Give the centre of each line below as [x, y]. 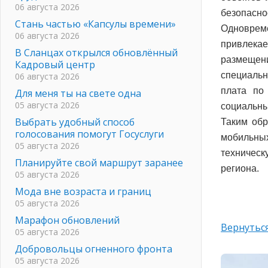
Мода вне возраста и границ [83, 191]
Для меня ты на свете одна [78, 93]
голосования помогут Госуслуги [89, 134]
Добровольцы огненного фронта [94, 249]
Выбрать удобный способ [75, 122]
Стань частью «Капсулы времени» [95, 24]
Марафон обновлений [67, 220]
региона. [240, 168]
